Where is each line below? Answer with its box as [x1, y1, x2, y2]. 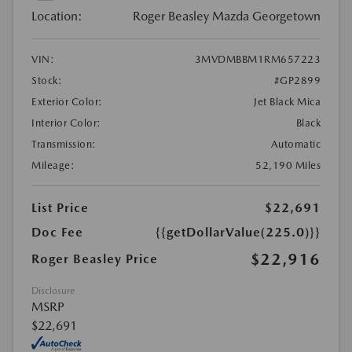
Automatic [270, 137, 321, 150]
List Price [31, 200, 89, 215]
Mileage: [31, 159, 75, 171]
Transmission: [31, 137, 97, 150]
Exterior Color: [31, 95, 103, 108]
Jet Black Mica [254, 95, 321, 108]
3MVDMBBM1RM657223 [194, 53, 321, 65]
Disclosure [31, 284, 75, 296]
